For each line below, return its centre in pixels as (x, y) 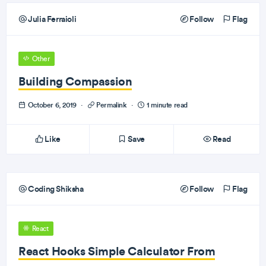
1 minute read (166, 105)
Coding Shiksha (55, 189)
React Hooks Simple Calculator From (117, 251)
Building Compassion (75, 81)
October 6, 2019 (52, 105)
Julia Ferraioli (51, 19)
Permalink (112, 105)
